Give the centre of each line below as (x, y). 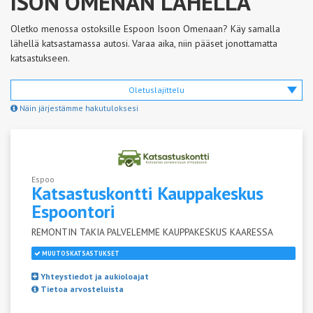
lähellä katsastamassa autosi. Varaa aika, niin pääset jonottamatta (144, 43)
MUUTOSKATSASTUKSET (80, 253)
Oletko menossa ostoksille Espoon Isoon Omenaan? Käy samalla (145, 29)
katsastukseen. (40, 58)
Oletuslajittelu (156, 90)
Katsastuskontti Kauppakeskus (147, 193)
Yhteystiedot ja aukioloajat (94, 276)
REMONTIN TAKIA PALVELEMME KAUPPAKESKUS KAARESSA (152, 232)
